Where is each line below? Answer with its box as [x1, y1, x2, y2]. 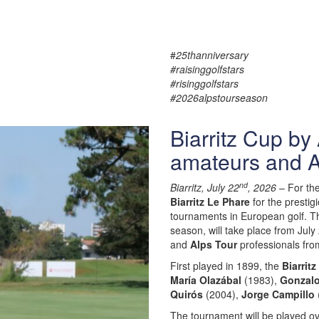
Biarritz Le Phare [170, 194, 250, 209]
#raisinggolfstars [170, 62, 244, 76]
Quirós [170, 287, 203, 301]
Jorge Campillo [241, 287, 315, 301]
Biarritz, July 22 [170, 180, 239, 194]
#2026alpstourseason [170, 90, 268, 105]
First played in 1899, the [170, 258, 282, 273]
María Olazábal [170, 273, 241, 287]
